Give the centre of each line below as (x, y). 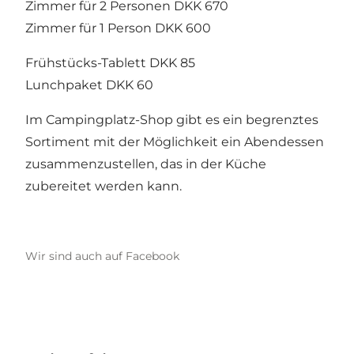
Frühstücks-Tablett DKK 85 (110, 63)
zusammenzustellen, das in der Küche (146, 164)
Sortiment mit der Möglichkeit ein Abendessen (175, 142)
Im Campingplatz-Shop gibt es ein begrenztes (172, 120)
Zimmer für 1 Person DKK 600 (118, 28)
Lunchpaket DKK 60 (89, 85)
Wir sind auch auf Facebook (102, 256)
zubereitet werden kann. (104, 186)
